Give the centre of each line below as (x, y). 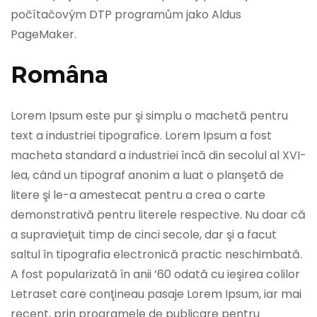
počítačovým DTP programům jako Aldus (126, 14)
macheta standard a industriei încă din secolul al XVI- (158, 156)
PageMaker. (44, 34)
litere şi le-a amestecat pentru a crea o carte (138, 195)
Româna (59, 74)
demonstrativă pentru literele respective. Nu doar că (158, 215)
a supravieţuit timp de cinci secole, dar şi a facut (144, 235)
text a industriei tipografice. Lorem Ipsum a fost (141, 136)
